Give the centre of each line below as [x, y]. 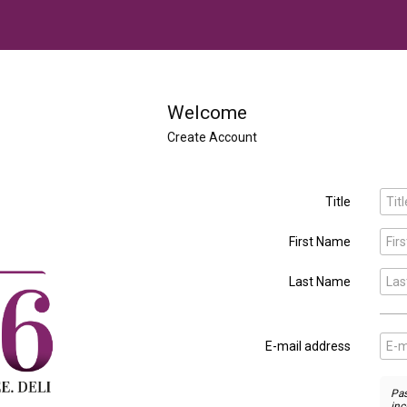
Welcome [207, 113]
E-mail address [308, 346]
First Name [320, 242]
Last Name [320, 282]
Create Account [212, 137]
